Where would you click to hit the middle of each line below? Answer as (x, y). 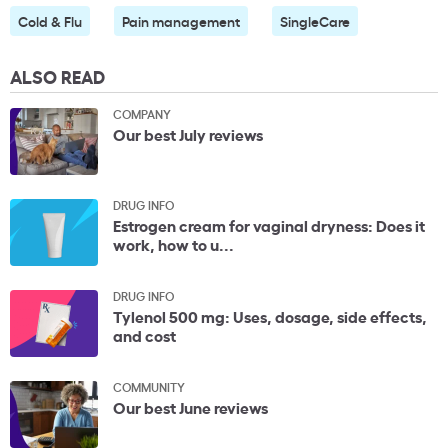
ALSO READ (57, 75)
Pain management (181, 20)
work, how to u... (173, 243)
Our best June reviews (190, 406)
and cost (144, 334)
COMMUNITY (149, 386)
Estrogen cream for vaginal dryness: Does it (269, 224)
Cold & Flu (50, 20)
